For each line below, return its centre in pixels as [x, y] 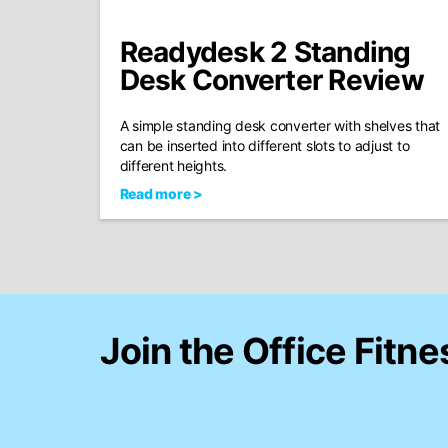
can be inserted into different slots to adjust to [264, 145]
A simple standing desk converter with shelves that [279, 125]
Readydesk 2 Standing [265, 52]
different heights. [173, 165]
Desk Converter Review [271, 80]
